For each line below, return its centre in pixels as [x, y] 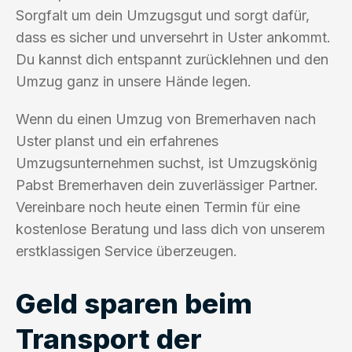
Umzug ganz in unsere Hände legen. [134, 81]
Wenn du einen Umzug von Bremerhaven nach [166, 119]
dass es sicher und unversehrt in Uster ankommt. [173, 37]
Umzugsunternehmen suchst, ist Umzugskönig [167, 163]
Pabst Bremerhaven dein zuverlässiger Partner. [167, 185]
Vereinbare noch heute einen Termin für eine [158, 207]
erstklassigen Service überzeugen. [126, 251]
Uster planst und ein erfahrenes [117, 141]
